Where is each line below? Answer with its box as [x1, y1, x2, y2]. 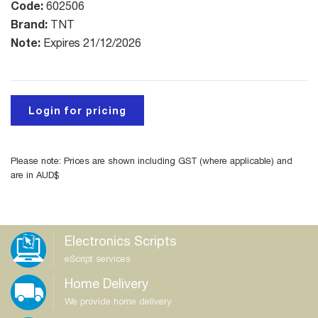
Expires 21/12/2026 [43, 36, 141, 49]
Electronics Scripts [65, 233, 177, 248]
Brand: [11, 17, 50, 31]
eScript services [65, 253, 131, 264]
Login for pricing [28, 104, 126, 116]
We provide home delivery [65, 295, 172, 307]
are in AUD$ [11, 170, 59, 180]
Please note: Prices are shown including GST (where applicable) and [11, 155, 292, 166]
